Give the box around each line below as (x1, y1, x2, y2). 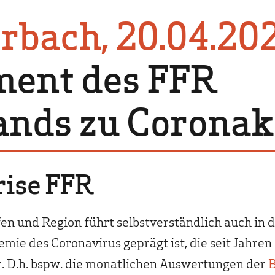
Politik (206, 1, 231, 13)
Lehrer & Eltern (206, 25, 266, 37)
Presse (206, 49, 232, 61)
